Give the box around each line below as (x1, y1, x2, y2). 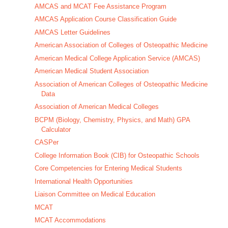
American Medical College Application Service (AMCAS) (34, 54, 200, 62)
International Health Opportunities (34, 177, 133, 185)
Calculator (41, 125, 71, 133)
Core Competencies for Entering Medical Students (34, 164, 182, 173)
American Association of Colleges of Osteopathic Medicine (34, 41, 208, 49)
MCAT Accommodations (34, 216, 106, 224)
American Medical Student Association (34, 67, 149, 75)
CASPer (34, 138, 59, 147)
